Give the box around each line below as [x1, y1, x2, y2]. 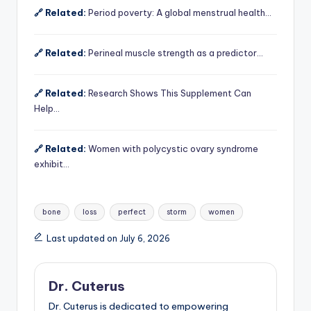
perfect [117, 207, 146, 217]
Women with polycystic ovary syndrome [88, 142, 258, 154]
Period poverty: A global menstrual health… [88, 6, 271, 18]
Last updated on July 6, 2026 [46, 233, 170, 244]
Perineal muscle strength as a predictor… [88, 47, 263, 58]
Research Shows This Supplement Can [88, 87, 251, 99]
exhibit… [34, 158, 69, 169]
